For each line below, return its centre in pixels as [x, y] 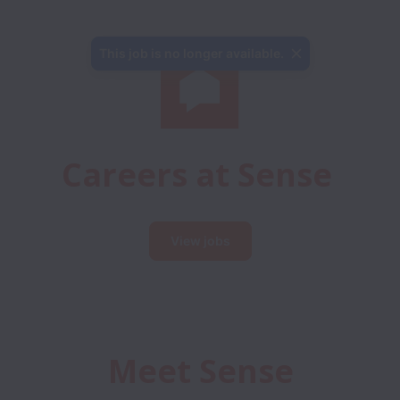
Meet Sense [201, 371]
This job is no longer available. [191, 53]
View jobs [200, 241]
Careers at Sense [196, 175]
